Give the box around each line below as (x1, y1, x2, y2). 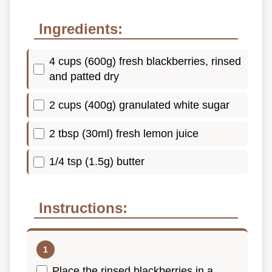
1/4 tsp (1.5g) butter (49, 155, 144, 168)
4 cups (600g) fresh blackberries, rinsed (49, 55, 241, 68)
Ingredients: (39, 21, 123, 38)
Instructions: (39, 200, 127, 217)
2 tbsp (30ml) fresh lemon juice (49, 127, 199, 140)
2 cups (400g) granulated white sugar (49, 98, 229, 111)
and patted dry (49, 70, 119, 83)
